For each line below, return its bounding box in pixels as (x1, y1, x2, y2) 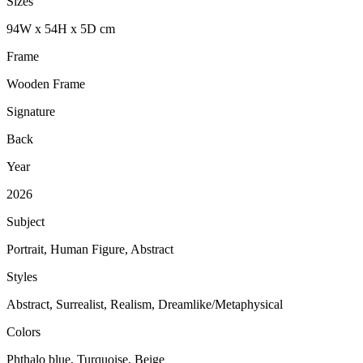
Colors (6, 325, 41, 340)
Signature (6, 105, 55, 119)
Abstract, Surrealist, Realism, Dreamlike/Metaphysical (6, 297, 283, 312)
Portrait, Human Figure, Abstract (6, 242, 173, 257)
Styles (6, 270, 37, 284)
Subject (6, 215, 45, 229)
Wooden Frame (6, 77, 85, 92)
